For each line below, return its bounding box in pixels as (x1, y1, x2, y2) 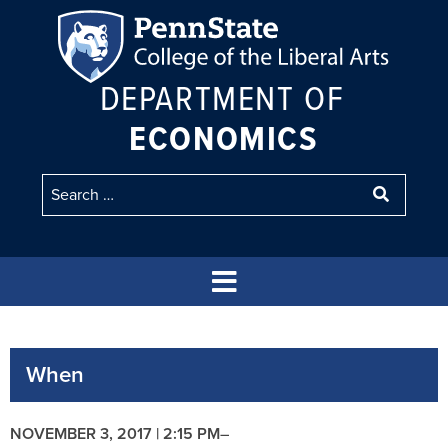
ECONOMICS (129, 111, 319, 164)
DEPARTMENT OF (99, 71, 345, 121)
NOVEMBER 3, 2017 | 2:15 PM (10, 421, 220, 445)
